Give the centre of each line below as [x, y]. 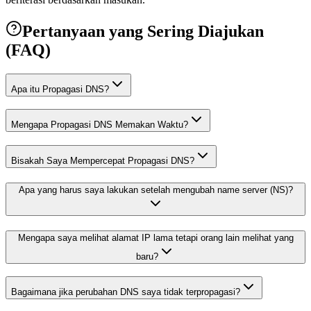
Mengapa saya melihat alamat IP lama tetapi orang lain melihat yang [155, 237]
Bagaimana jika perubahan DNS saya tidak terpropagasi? [126, 292]
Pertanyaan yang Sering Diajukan [143, 31]
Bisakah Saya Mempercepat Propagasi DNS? [103, 161]
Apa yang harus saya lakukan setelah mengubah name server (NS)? [155, 190]
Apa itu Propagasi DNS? [60, 89]
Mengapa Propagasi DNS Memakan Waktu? [100, 125]
